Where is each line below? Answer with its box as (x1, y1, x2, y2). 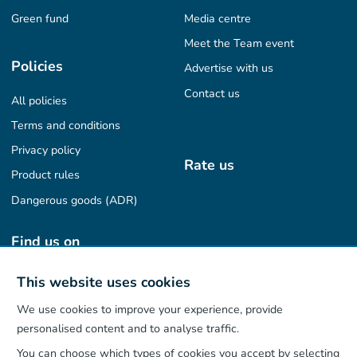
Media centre (184, 11, 252, 27)
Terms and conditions (11, 118, 121, 134)
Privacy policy (11, 143, 81, 159)
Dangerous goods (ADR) (11, 192, 139, 208)
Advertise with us (184, 61, 274, 76)
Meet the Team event (184, 36, 295, 52)
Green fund (11, 11, 69, 27)
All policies (11, 93, 68, 109)
